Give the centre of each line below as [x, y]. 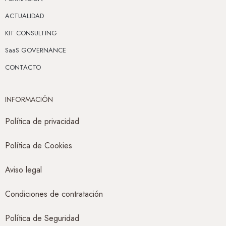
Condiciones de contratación [54, 194]
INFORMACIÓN [29, 99]
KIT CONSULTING [31, 33]
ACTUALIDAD [24, 16]
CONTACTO [23, 67]
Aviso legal [23, 169]
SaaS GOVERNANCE [36, 50]
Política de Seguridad [42, 218]
